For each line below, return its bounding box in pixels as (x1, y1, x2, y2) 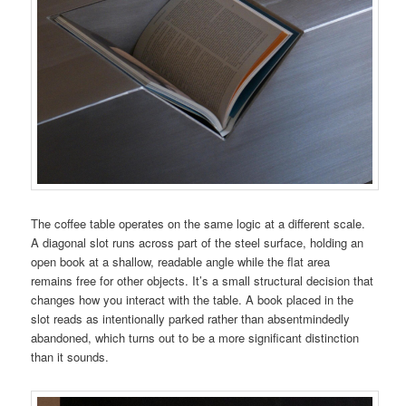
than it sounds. (31, 348, 110, 366)
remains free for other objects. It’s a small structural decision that (31, 272, 374, 290)
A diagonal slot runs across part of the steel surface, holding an (31, 234, 364, 252)
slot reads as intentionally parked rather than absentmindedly (31, 310, 351, 328)
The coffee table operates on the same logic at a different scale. (31, 215, 366, 233)
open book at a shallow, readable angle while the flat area (31, 253, 331, 271)
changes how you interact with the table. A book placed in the (31, 291, 354, 309)
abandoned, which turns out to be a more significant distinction (31, 329, 360, 347)
